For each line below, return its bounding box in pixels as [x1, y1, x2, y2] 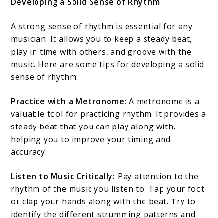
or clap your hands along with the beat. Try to [11, 196, 196, 207]
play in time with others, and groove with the [11, 46, 192, 57]
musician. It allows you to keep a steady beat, [11, 33, 193, 44]
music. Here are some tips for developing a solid [11, 58, 204, 70]
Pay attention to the [115, 170, 199, 182]
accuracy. [11, 146, 47, 157]
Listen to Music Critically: [11, 170, 116, 182]
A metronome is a [127, 95, 200, 107]
